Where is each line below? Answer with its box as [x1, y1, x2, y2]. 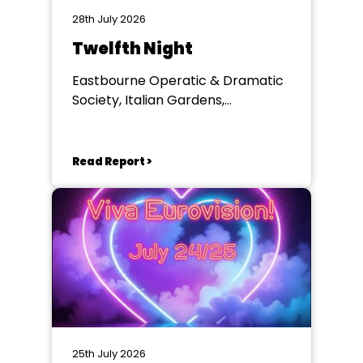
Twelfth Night [72, 37, 193, 60]
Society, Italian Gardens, [72, 91, 224, 109]
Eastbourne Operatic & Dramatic [72, 71, 284, 90]
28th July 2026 [72, 11, 146, 27]
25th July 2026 [72, 346, 146, 361]
